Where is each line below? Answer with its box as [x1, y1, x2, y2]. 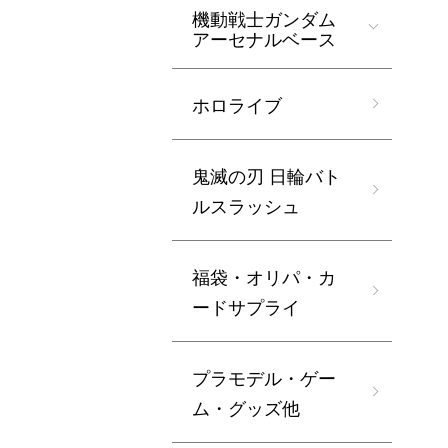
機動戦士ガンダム [192, 5, 336, 32]
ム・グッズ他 [192, 394, 300, 421]
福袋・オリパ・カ [192, 263, 336, 290]
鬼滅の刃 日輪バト [192, 162, 341, 189]
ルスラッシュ [192, 192, 300, 219]
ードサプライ [192, 293, 300, 320]
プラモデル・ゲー [192, 364, 336, 391]
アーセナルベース [192, 25, 336, 52]
